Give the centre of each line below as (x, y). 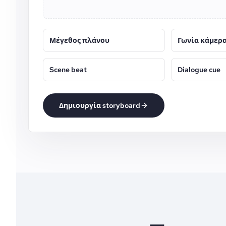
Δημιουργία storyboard (100, 105)
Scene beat (68, 70)
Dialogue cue (199, 70)
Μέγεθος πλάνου (79, 40)
